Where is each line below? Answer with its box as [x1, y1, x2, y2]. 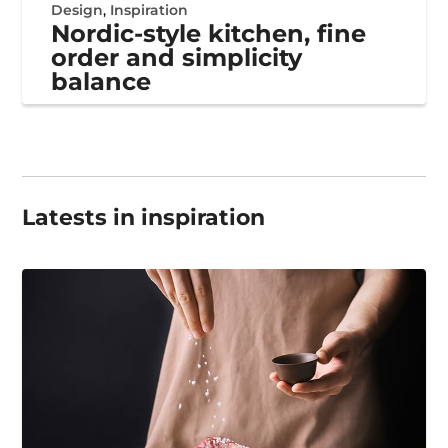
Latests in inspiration [22, 204, 266, 232]
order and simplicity [51, 43, 303, 73]
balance [51, 67, 152, 97]
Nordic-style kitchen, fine [51, 19, 367, 49]
